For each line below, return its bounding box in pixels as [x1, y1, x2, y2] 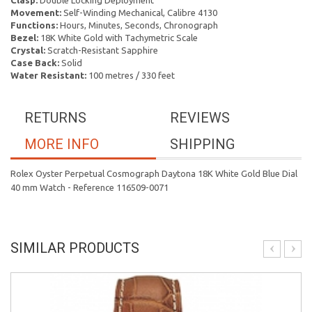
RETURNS [24, 109, 86, 126]
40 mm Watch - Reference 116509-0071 [10, 182, 169, 192]
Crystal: [10, 45, 45, 55]
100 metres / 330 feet [86, 70, 175, 80]
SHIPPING [170, 136, 235, 153]
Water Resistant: [10, 70, 86, 80]
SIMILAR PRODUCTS [10, 240, 139, 256]
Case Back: [10, 58, 59, 68]
